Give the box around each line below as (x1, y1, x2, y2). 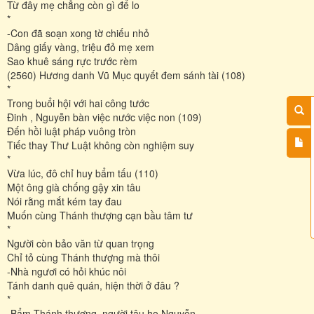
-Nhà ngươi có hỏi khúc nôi (7, 264, 126, 278)
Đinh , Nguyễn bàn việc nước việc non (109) (7, 109, 202, 124)
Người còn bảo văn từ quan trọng (7, 235, 154, 250)
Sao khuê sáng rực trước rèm (7, 53, 137, 68)
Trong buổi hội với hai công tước (7, 95, 149, 110)
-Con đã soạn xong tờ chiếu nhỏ (7, 25, 149, 40)
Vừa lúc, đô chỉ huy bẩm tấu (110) (7, 165, 158, 180)
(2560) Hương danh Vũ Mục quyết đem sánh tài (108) (7, 67, 245, 82)
